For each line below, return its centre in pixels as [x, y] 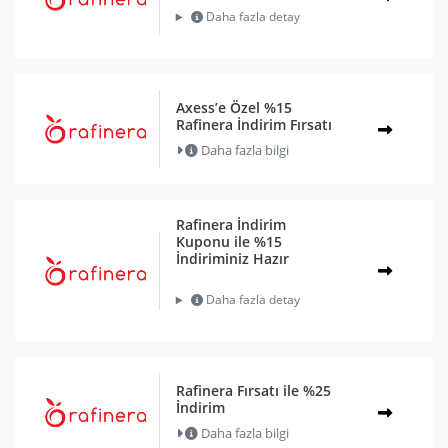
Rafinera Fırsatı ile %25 [253, 390]
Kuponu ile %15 [228, 242]
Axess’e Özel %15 [233, 107]
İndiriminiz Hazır [232, 259]
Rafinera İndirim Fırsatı [253, 124]
